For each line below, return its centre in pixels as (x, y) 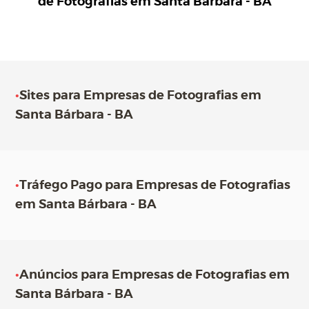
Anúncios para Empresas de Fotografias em (155, 275)
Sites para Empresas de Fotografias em (141, 96)
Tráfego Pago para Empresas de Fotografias (155, 186)
